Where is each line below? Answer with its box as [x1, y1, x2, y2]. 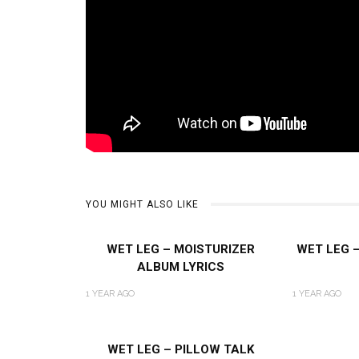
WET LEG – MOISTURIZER [107, 241, 256, 256]
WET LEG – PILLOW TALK [107, 341, 255, 357]
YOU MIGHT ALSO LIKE [86, 198, 199, 210]
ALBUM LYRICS [137, 259, 225, 274]
